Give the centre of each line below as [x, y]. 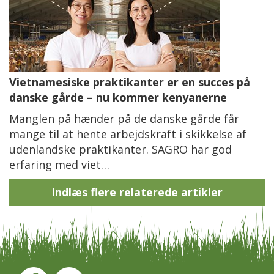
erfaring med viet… [59, 164]
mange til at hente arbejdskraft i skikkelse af [128, 134]
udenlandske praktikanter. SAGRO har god [120, 149]
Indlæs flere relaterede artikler [137, 192]
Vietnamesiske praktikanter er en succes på [130, 82]
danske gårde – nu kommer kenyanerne [118, 97]
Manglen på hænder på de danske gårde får [124, 118]
